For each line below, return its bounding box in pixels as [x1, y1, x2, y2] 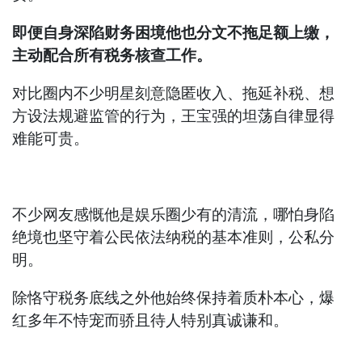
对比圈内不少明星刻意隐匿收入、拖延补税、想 [12, 84, 335, 103]
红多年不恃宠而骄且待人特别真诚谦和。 [12, 311, 289, 330]
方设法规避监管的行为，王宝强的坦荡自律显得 [12, 107, 335, 126]
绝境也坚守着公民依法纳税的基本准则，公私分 [12, 228, 335, 247]
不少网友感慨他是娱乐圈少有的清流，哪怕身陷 [12, 205, 335, 225]
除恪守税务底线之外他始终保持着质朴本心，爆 [12, 288, 335, 308]
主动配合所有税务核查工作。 [12, 46, 213, 65]
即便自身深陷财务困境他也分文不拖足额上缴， [12, 23, 335, 43]
